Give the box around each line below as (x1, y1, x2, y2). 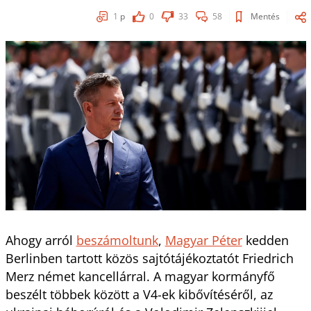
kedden (242, 231, 289, 249)
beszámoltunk (76, 231, 158, 249)
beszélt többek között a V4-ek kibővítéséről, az (5, 285, 273, 303)
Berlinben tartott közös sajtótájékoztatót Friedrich (5, 249, 294, 267)
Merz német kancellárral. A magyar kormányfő (5, 267, 275, 285)
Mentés (250, 10, 280, 22)
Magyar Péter (165, 231, 242, 249)
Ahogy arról (5, 231, 76, 249)
